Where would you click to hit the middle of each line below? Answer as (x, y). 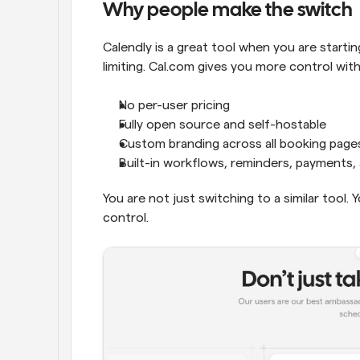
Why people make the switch (228, 11)
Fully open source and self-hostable (223, 125)
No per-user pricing (174, 105)
